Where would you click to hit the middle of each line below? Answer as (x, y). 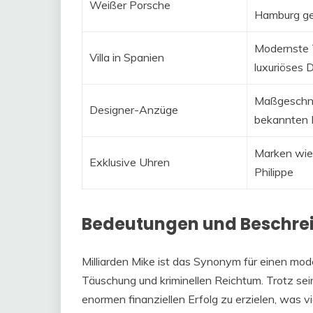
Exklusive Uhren (130, 162)
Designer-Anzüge (134, 109)
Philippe (274, 172)
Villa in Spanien (127, 57)
